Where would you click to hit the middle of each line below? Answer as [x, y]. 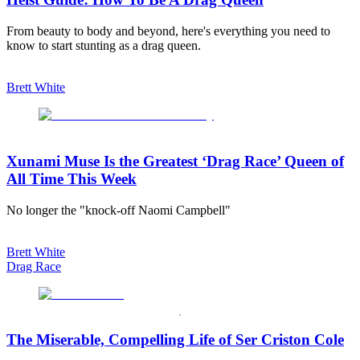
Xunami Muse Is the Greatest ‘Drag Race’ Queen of [175, 162]
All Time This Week [72, 179]
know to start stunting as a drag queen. [104, 45]
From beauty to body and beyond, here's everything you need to [168, 31]
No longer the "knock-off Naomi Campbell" [119, 211]
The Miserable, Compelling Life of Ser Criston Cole [175, 339]
